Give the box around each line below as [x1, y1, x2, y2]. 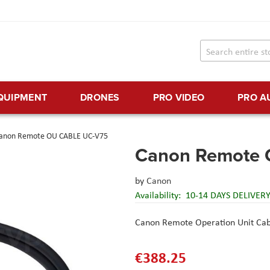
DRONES [80, 90, 120, 105]
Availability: [135, 189, 183, 202]
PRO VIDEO [152, 90, 205, 105]
